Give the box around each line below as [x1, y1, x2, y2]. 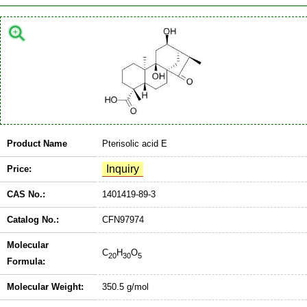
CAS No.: [7, 189, 45, 200]
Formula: [7, 256, 45, 267]
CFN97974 [102, 214, 144, 225]
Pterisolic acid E [102, 138, 167, 149]
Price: [7, 164, 32, 175]
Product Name [7, 138, 67, 149]
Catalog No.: [7, 214, 59, 225]
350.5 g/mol [102, 282, 149, 293]
